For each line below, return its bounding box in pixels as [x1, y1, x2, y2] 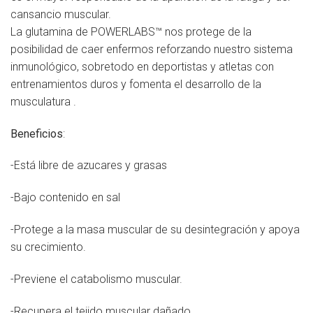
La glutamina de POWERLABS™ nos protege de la [10, 24, 252, 38]
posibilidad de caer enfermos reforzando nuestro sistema [10, 42, 293, 56]
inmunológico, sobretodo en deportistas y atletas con [10, 59, 274, 73]
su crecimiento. [10, 240, 86, 254]
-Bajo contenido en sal [10, 191, 120, 205]
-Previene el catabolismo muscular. [10, 272, 182, 286]
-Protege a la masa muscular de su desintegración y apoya [10, 223, 300, 237]
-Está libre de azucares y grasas [10, 159, 167, 173]
